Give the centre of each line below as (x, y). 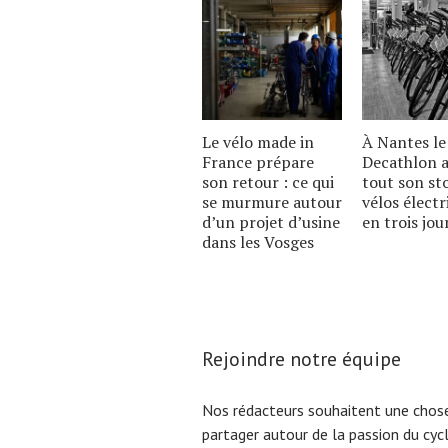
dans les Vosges (258, 241)
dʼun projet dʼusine (271, 221)
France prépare (258, 161)
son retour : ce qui (268, 181)
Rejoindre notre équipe (301, 358)
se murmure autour (272, 201)
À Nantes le (404, 141)
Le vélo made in (258, 141)
